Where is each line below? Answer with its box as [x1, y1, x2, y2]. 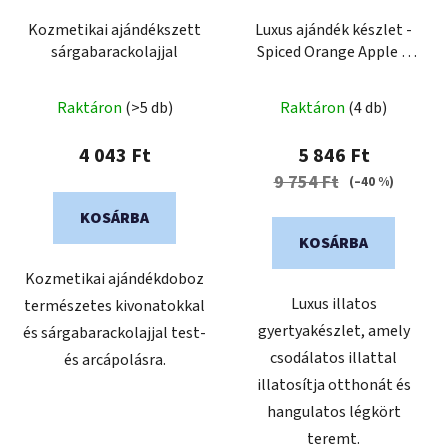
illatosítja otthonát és [256, 373, 411, 396]
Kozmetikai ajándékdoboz [25, 267, 204, 290]
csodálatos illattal [270, 346, 397, 369]
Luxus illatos [290, 292, 377, 315]
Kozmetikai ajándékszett [28, 18, 201, 41]
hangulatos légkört [266, 400, 401, 423]
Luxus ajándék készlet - [255, 18, 412, 41]
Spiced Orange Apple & [256, 40, 411, 63]
